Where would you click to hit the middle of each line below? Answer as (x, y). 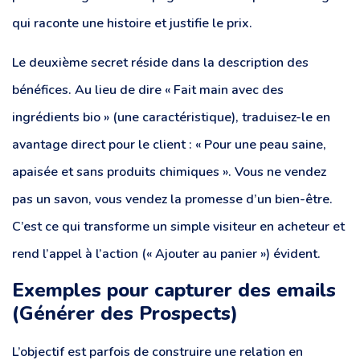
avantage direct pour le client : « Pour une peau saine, (169, 144)
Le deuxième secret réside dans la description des (160, 62)
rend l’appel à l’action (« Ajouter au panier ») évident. (166, 254)
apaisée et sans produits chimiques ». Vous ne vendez (169, 172)
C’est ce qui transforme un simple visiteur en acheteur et (178, 226)
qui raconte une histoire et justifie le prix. (132, 24)
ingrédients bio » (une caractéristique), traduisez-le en (171, 117)
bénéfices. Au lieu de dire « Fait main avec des (148, 90)
